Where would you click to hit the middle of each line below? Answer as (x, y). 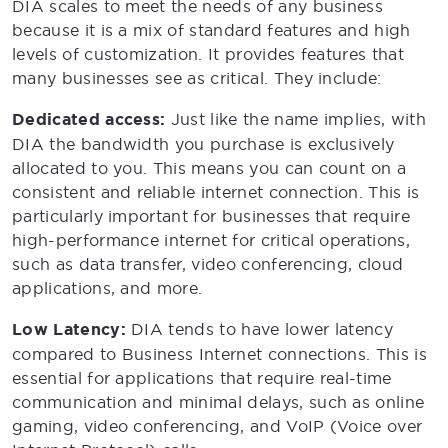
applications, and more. (107, 287)
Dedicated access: (89, 119)
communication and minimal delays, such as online (218, 401)
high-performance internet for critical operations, (211, 239)
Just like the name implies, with (296, 118)
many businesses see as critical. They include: (197, 77)
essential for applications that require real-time (202, 377)
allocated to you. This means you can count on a (209, 167)
